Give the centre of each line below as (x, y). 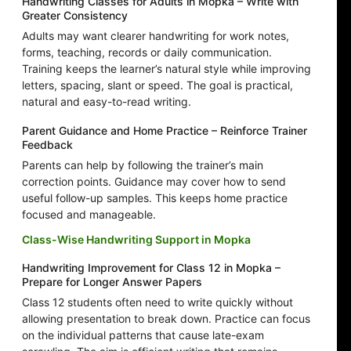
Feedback (47, 145)
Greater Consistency (75, 16)
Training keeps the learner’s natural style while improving (166, 69)
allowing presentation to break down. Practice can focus (166, 319)
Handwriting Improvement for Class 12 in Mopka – (151, 268)
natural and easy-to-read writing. (107, 102)
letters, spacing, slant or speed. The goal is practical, (157, 85)
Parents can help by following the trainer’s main (143, 165)
